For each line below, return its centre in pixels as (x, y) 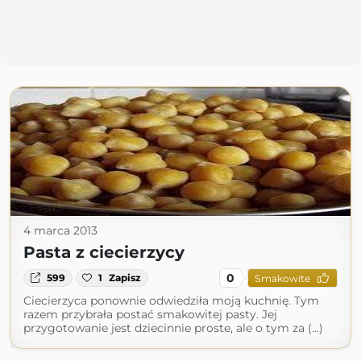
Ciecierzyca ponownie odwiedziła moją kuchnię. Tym (171, 301)
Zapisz (125, 278)
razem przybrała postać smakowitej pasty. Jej (150, 314)
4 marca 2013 (60, 230)
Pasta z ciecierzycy (104, 252)
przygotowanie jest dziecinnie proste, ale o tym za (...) (173, 328)
